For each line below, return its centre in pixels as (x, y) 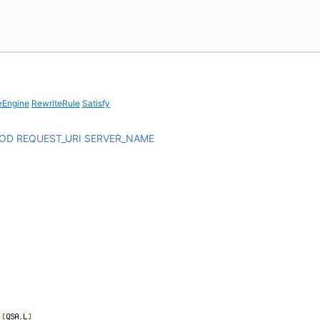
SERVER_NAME (119, 138)
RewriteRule (55, 103)
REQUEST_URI (49, 138)
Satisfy (96, 103)
